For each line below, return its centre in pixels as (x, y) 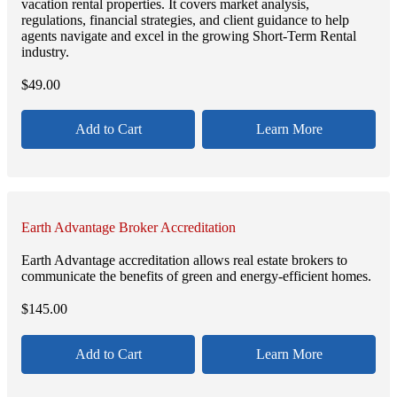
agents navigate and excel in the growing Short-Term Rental (189, 35)
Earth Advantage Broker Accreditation (128, 228)
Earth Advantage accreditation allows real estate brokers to (184, 261)
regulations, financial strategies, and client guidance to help (185, 19)
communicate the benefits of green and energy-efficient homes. (196, 276)
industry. (45, 51)
